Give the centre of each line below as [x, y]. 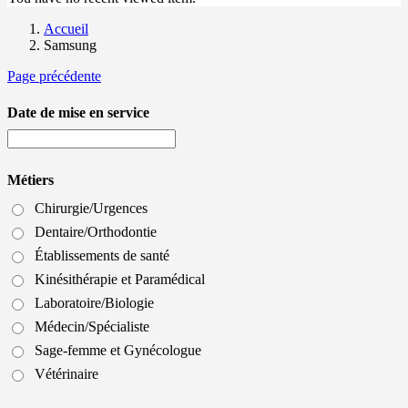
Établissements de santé [102, 255]
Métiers [31, 179]
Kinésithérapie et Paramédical [120, 279]
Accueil [66, 29]
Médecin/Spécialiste [92, 326]
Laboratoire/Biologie [94, 302]
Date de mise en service [78, 112]
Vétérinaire [66, 373]
